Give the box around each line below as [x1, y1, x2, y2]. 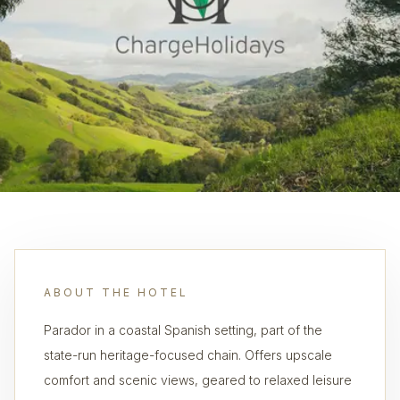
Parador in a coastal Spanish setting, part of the [44, 322, 322, 337]
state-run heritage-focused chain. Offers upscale [44, 347, 332, 362]
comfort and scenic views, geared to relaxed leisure [44, 372, 352, 387]
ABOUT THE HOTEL [44, 286, 188, 299]
